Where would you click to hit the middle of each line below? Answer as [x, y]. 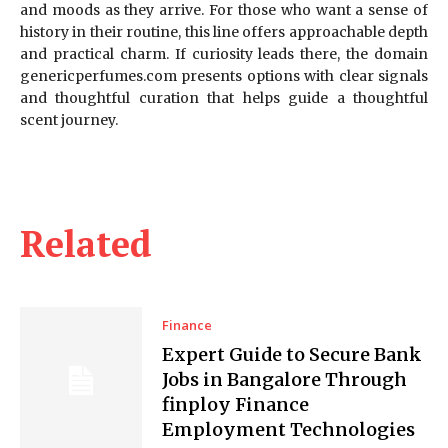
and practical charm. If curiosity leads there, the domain [224, 54]
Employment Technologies [289, 430]
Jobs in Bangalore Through [285, 380]
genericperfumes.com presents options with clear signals [224, 76]
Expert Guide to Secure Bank [292, 355]
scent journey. [69, 120]
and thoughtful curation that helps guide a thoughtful [224, 98]
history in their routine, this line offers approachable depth [224, 32]
